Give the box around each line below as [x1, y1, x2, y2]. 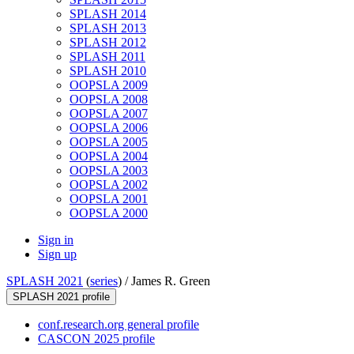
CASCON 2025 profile [38, 332, 155, 346]
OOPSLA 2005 [70, 135, 148, 149]
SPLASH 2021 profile [13, 291, 110, 303]
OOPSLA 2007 [70, 107, 148, 121]
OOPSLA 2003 [70, 164, 148, 178]
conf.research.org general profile [38, 318, 199, 332]
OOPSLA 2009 [70, 78, 148, 92]
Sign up [38, 247, 77, 262]
